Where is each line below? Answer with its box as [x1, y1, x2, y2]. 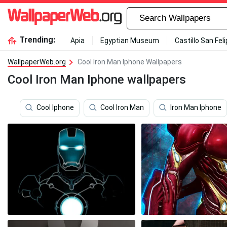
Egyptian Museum [100, 36, 159, 45]
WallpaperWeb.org [8, 58, 66, 66]
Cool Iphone [36, 103, 74, 112]
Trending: [19, 35, 55, 45]
